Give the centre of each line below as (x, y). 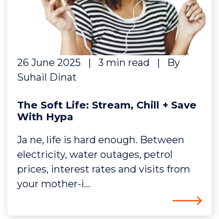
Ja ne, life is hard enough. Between (101, 140)
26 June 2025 (49, 63)
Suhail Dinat (47, 77)
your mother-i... (54, 184)
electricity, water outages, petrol (95, 154)
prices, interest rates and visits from (104, 169)
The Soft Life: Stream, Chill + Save (107, 105)
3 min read (124, 63)
